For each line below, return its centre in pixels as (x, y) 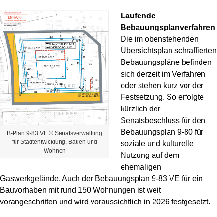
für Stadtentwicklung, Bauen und (54, 142)
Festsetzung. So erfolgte (162, 97)
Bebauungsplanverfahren (168, 27)
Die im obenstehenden (160, 39)
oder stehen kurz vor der (162, 85)
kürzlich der (140, 108)
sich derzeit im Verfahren (163, 74)
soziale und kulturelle (157, 143)
